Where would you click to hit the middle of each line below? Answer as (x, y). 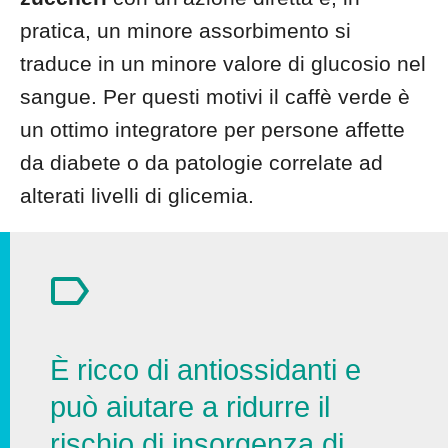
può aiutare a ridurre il (190, 407)
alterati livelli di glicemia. (137, 195)
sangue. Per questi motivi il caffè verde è (215, 96)
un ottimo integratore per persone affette (212, 129)
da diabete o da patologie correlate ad (201, 162)
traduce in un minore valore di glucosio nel (223, 63)
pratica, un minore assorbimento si (185, 30)
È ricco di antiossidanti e (205, 370)
